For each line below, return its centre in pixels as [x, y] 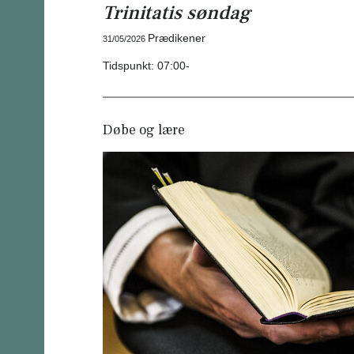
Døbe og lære [144, 130]
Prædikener [177, 38]
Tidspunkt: [128, 65]
